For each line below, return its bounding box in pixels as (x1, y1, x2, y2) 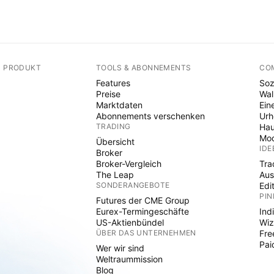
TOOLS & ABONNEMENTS (95, 63, 191, 72)
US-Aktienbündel (95, 217, 164, 228)
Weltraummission (95, 254, 163, 264)
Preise (95, 89, 120, 99)
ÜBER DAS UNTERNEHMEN (95, 228, 196, 237)
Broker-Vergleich (95, 158, 161, 169)
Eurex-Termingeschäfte (95, 206, 189, 217)
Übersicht (95, 136, 135, 147)
